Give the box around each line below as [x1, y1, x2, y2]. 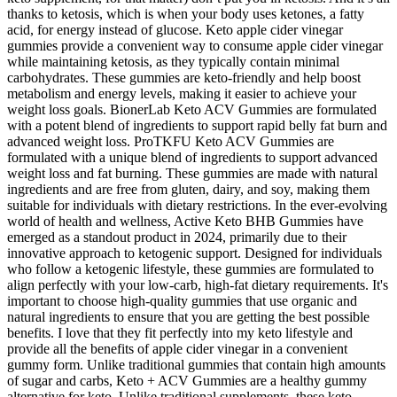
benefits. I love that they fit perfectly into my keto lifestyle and [7, 325, 353, 341]
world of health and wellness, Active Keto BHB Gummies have [7, 214, 363, 230]
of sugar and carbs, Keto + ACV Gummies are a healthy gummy [7, 373, 367, 389]
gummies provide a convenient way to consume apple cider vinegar [7, 38, 383, 54]
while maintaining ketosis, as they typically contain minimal [7, 54, 339, 70]
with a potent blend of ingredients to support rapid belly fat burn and [7, 118, 387, 134]
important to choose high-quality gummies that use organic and [7, 293, 357, 309]
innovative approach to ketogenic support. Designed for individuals [7, 245, 382, 261]
